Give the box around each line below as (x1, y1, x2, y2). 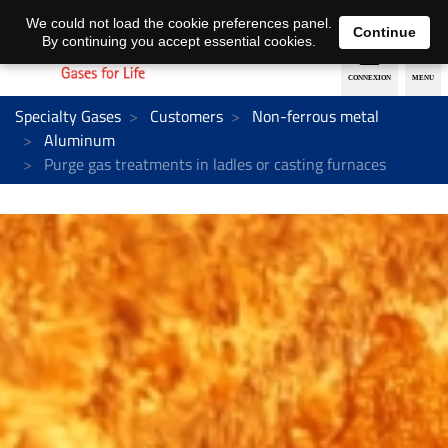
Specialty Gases (15, 103, 121, 128)
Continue (353, 23, 416, 40)
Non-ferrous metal (252, 103, 379, 128)
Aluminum (44, 127, 115, 152)
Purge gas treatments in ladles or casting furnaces (40, 151, 386, 176)
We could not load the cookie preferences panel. (25, 15, 332, 31)
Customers (150, 103, 223, 128)
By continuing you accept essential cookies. (41, 33, 316, 49)
